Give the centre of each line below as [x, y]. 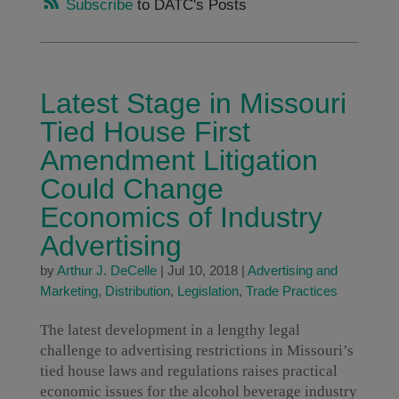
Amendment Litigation [179, 160]
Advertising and [292, 270]
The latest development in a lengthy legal [170, 330]
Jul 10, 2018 [202, 270]
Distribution [137, 291]
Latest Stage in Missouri [193, 103]
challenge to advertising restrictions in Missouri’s [196, 350]
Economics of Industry [181, 217]
